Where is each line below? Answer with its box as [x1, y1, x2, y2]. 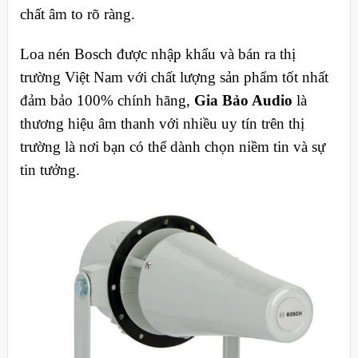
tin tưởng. [19, 161, 80, 178]
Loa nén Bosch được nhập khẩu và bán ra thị [19, 45, 296, 62]
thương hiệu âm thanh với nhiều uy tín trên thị [19, 114, 304, 132]
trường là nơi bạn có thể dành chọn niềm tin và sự [19, 137, 325, 155]
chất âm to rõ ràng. [19, 5, 135, 22]
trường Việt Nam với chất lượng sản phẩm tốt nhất [19, 68, 328, 86]
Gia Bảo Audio [193, 91, 292, 109]
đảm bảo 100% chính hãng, [19, 91, 194, 109]
